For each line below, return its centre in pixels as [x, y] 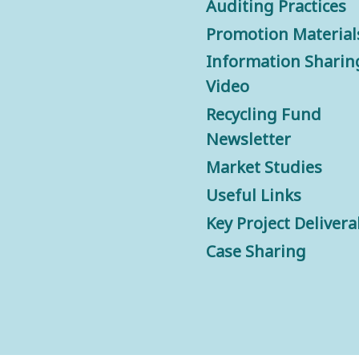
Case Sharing [256, 252]
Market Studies [264, 167]
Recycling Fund [264, 115]
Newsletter [249, 139]
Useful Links [254, 196]
